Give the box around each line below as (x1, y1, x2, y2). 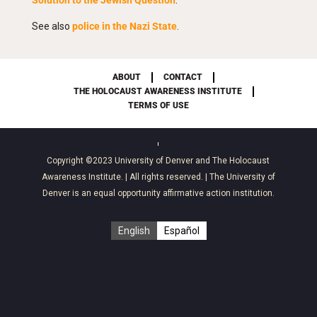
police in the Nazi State (71, 21, 177, 32)
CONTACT (163, 72, 203, 82)
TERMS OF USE (127, 100, 189, 110)
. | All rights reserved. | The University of (120, 172, 275, 182)
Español (163, 225, 200, 237)
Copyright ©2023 (47, 156, 115, 166)
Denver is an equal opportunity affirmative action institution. (42, 188, 275, 198)
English (117, 225, 150, 237)
